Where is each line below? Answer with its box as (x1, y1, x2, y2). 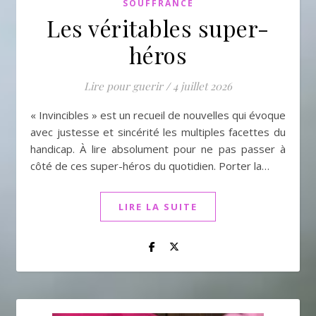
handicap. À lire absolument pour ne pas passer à (30, 142, 286, 156)
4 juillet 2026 (173, 79, 232, 93)
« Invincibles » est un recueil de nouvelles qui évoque (30, 108, 286, 122)
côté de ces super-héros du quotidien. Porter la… (30, 159, 269, 173)
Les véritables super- (47, 13, 269, 43)
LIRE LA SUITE (119, 200, 197, 213)
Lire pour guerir (84, 79, 163, 93)
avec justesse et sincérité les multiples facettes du (30, 125, 286, 139)
